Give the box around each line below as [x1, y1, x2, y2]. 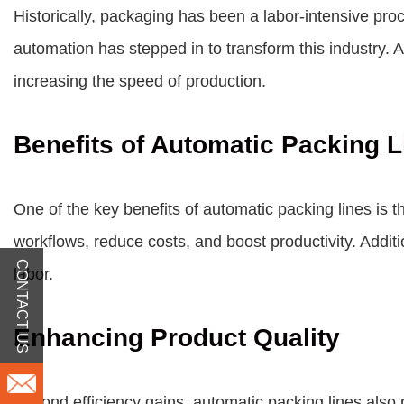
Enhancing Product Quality [14, 324, 340, 352]
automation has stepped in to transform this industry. [14, 40, 393, 58]
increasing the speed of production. [14, 72, 266, 90]
